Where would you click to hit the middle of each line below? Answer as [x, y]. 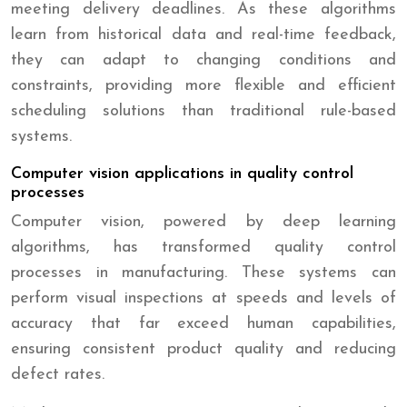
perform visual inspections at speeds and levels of [203, 298]
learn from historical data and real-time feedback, [203, 35]
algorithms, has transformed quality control [203, 247]
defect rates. [58, 374]
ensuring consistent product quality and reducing [203, 349]
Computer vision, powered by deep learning [203, 222]
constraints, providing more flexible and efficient [203, 85]
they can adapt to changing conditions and [203, 60]
